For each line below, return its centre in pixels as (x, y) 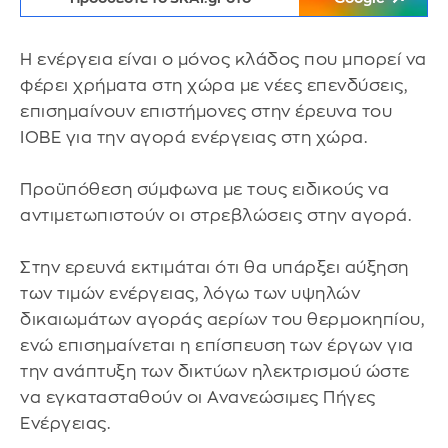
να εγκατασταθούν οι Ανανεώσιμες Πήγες (198, 397)
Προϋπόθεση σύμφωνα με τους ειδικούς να (204, 189)
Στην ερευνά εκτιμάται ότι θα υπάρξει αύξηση (214, 267)
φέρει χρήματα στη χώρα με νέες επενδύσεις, (213, 85)
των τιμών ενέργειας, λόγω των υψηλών (190, 293)
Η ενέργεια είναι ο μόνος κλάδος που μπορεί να (223, 59)
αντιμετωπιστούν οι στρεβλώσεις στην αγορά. (215, 215)
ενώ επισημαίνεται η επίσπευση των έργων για (217, 345)
